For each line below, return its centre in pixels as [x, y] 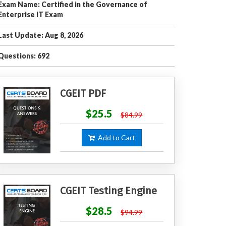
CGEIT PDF [83, 93]
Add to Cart [115, 137]
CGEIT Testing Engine [108, 190]
